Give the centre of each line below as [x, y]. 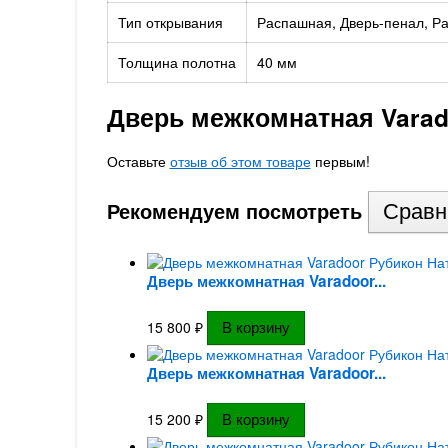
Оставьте [138, 161]
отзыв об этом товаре [240, 161]
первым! [340, 161]
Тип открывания [170, 22]
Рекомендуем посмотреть [237, 210]
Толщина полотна [176, 62]
